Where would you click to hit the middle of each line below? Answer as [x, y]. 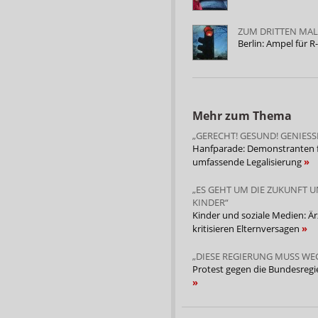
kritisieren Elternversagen [247, 228]
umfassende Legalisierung [248, 161]
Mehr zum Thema [242, 115]
